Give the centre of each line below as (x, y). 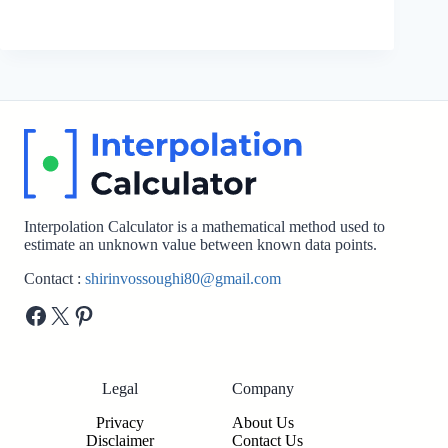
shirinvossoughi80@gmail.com (183, 278)
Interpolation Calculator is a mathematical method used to (204, 226)
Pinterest (113, 314)
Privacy (120, 422)
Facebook (70, 314)
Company (263, 388)
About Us (263, 422)
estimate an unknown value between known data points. (200, 244)
